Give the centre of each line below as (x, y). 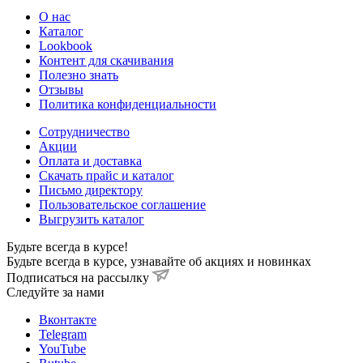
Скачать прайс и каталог (107, 175)
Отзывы (61, 89)
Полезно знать (79, 75)
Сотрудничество (84, 131)
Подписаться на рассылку (79, 277)
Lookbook (66, 45)
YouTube (62, 348)
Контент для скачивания (106, 60)
